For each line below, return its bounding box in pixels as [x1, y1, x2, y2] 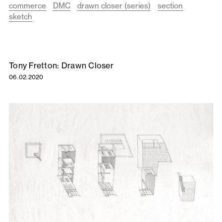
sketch [9, 12, 32, 22]
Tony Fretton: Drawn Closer [9, 60, 114, 71]
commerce [9, 1, 46, 11]
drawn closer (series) [77, 1, 151, 11]
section [158, 1, 183, 11]
